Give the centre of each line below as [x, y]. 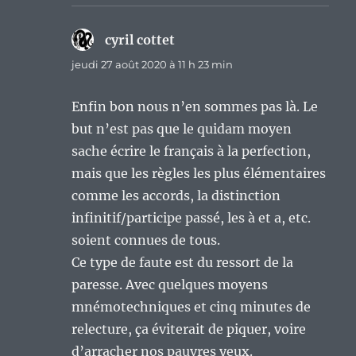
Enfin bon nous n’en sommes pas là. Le [195, 107]
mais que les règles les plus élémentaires [199, 174]
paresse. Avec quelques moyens [170, 285]
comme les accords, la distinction [176, 196]
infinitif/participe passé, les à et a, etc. [192, 218]
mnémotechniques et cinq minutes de [192, 307]
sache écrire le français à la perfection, [192, 151]
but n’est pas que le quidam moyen [182, 129]
